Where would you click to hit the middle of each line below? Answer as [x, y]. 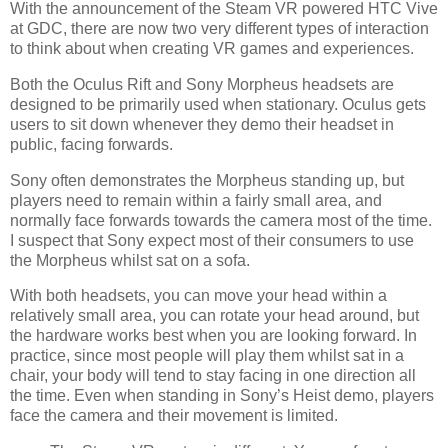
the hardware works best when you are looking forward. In [213, 336]
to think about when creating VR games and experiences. [212, 48]
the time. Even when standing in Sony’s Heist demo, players [222, 396]
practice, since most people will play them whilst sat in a [207, 356]
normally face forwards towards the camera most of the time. [221, 220]
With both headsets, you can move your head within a [198, 296]
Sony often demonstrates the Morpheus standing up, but [207, 180]
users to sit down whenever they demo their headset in [202, 124]
